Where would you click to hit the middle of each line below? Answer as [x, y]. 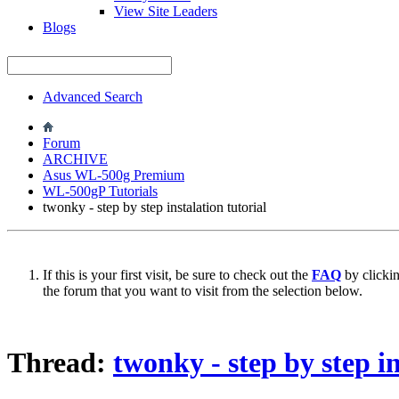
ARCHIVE [75, 159]
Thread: [60, 362]
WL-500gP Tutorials [100, 191]
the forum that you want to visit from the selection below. [203, 290]
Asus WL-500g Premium [114, 175]
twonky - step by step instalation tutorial [155, 207]
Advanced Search [93, 96]
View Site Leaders [166, 11]
